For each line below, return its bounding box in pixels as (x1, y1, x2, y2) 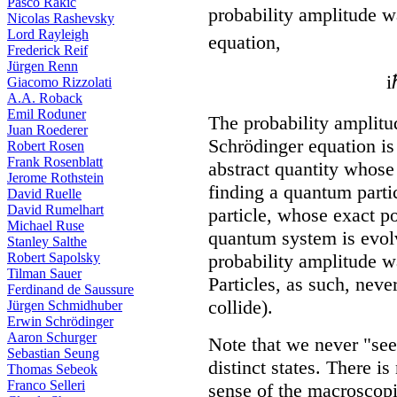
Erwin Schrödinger (7, 314, 113, 329)
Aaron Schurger (7, 330, 97, 345)
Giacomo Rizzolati (7, 74, 112, 90)
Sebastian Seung (7, 346, 99, 361)
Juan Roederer (7, 122, 88, 137)
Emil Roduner (7, 106, 86, 121)
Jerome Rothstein (7, 170, 104, 185)
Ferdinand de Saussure (7, 282, 134, 297)
